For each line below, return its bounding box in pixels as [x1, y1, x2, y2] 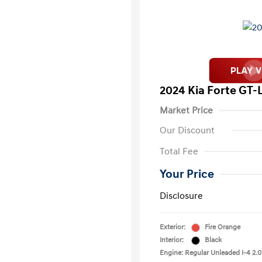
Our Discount [160, 125, 215, 136]
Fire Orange [205, 223, 240, 232]
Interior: [160, 236, 184, 244]
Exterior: [160, 223, 185, 232]
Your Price [160, 167, 214, 181]
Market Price [160, 105, 213, 116]
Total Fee [160, 146, 198, 157]
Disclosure [160, 190, 203, 202]
